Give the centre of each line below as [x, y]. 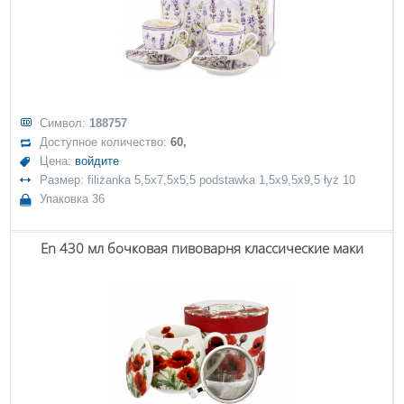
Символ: [65, 123]
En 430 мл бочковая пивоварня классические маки [202, 248]
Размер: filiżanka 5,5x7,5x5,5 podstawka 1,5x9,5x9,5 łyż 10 [198, 180]
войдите [97, 161]
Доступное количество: [106, 142]
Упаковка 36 [73, 199]
